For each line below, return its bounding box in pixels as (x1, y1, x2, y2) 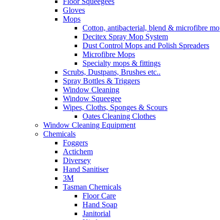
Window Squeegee (63, 94, 121, 103)
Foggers (63, 138, 88, 147)
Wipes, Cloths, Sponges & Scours (63, 103, 167, 111)
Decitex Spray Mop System (82, 32, 168, 41)
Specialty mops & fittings (82, 58, 161, 67)
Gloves (63, 5, 85, 14)
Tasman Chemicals (63, 182, 121, 191)
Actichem (63, 147, 93, 156)
